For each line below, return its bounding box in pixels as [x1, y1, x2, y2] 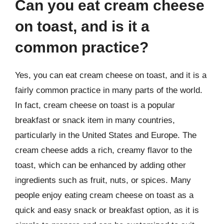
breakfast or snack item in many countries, [15, 115, 175, 125]
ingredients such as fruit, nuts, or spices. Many [15, 175, 191, 185]
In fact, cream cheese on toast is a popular [15, 100, 175, 110]
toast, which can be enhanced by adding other [15, 160, 186, 170]
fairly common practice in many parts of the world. [15, 85, 202, 95]
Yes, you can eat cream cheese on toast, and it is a [15, 70, 206, 80]
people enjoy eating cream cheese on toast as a [15, 190, 193, 200]
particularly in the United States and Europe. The [15, 130, 196, 140]
